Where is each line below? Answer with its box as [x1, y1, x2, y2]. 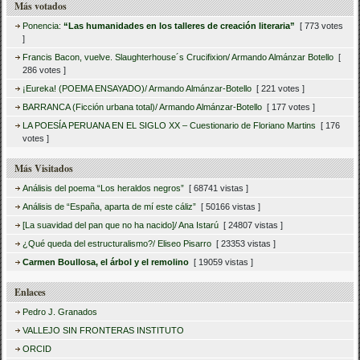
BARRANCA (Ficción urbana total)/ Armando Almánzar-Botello [22, 102, 263, 112]
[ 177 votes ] [262, 102, 316, 112]
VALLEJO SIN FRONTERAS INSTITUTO [22, 325, 185, 336]
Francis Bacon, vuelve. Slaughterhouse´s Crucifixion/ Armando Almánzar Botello [22, 52, 334, 63]
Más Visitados [14, 162, 74, 176]
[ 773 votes [295, 21, 344, 31]
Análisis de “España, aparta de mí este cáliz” [22, 202, 197, 212]
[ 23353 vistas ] [211, 239, 276, 249]
